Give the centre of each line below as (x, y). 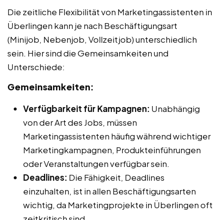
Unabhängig (175, 108)
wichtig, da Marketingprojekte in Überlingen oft (118, 205)
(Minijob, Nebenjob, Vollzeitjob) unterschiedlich (102, 39)
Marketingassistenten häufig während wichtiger (117, 136)
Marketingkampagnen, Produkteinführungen (112, 150)
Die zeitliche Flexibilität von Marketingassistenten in (110, 12)
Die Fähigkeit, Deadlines (116, 177)
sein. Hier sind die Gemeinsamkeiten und (88, 53)
